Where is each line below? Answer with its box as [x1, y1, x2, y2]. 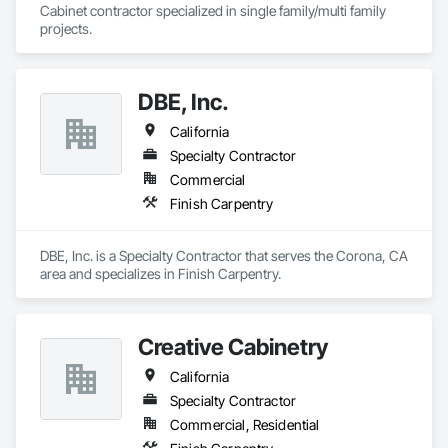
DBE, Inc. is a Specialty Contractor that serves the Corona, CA [40, 247, 408, 264]
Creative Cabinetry [138, 333, 328, 360]
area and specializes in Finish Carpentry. [40, 265, 281, 282]
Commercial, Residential [170, 416, 320, 433]
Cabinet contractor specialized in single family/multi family [40, 2, 386, 19]
